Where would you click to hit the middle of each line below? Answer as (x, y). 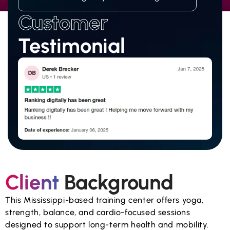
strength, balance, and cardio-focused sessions (98, 213)
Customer (63, 23)
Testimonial (72, 46)
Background (116, 183)
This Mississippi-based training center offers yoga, (104, 200)
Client (32, 183)
